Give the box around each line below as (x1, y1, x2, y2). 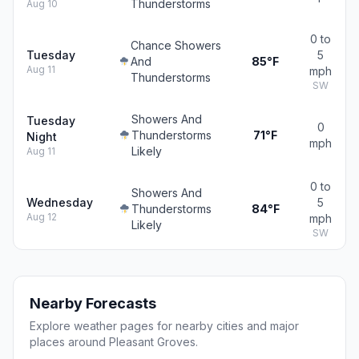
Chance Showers (131, 38, 222, 52)
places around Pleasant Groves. (30, 335, 198, 349)
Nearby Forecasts (30, 295, 156, 312)
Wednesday (26, 196, 93, 209)
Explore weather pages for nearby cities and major (30, 319, 299, 333)
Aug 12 (26, 211, 57, 223)
